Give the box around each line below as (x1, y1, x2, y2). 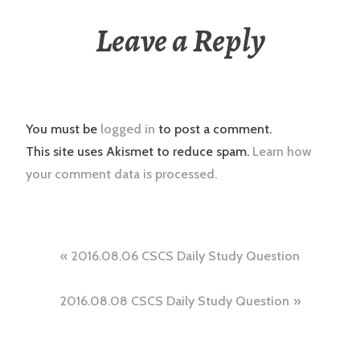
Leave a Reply (95, 18, 265, 63)
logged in (100, 121, 155, 137)
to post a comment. (155, 121, 272, 137)
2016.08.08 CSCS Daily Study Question (59, 292, 289, 309)
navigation (26, 268, 157, 308)
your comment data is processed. (26, 166, 217, 182)
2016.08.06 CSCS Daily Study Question (72, 247, 300, 264)
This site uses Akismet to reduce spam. (26, 144, 252, 160)
